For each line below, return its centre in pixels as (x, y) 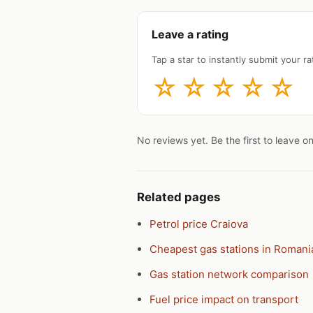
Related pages (179, 197)
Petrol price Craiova (199, 224)
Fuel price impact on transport (224, 299)
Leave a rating (190, 34)
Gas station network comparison (229, 274)
